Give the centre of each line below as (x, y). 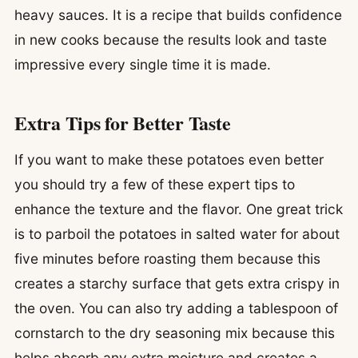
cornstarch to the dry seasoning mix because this (175, 332)
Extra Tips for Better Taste (123, 123)
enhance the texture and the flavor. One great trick (179, 209)
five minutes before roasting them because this (167, 258)
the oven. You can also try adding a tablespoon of (176, 308)
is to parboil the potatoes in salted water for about (177, 233)
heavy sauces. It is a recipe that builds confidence (178, 15)
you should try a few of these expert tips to (155, 184)
